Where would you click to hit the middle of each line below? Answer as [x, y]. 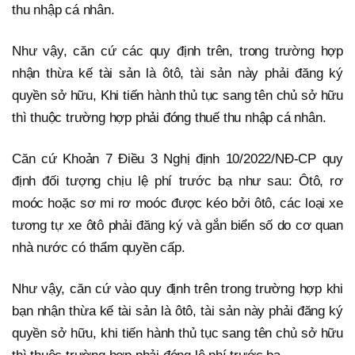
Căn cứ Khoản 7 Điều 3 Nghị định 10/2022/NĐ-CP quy [177, 159]
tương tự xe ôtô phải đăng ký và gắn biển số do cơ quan [177, 226]
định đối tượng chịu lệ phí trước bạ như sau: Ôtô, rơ [177, 181]
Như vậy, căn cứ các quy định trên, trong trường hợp [177, 52]
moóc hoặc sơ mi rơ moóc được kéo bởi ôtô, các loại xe [177, 204]
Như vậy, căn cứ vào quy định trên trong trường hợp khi [177, 289]
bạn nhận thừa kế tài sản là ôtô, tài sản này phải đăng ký [177, 311]
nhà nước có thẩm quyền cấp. [99, 248]
